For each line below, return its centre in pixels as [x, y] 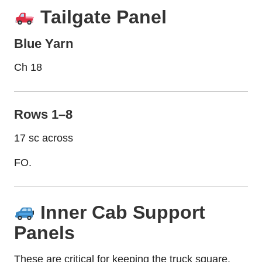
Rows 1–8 [43, 114]
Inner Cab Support [120, 212]
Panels [44, 232]
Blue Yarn [44, 44]
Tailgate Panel [101, 17]
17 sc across [44, 138]
